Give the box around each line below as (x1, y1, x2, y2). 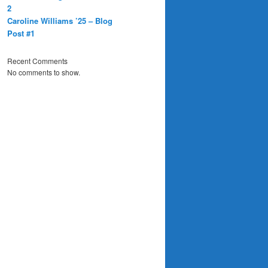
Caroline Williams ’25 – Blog (7, 14, 112, 26)
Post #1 (7, 27, 35, 39)
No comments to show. (7, 67, 80, 78)
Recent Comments (7, 56, 68, 66)
